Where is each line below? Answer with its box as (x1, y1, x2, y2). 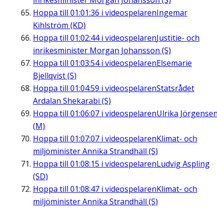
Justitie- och (156, 32, 200, 44)
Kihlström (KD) (33, 20, 86, 31)
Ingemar (156, 7, 187, 18)
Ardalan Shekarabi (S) (33, 95, 111, 107)
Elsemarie (156, 58, 192, 69)
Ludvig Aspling (156, 158, 210, 170)
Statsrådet (156, 83, 194, 94)
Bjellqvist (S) (33, 70, 77, 81)
